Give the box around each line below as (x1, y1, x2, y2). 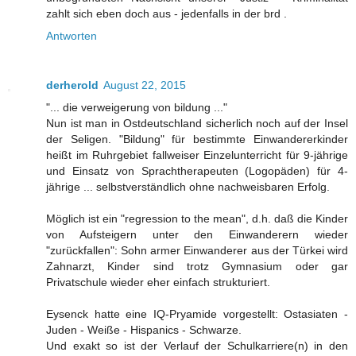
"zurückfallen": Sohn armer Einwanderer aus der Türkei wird (46, 244, 348, 257)
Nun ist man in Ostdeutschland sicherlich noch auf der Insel (46, 117, 348, 130)
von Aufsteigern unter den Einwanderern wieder (46, 228, 348, 242)
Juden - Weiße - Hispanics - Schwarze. (46, 323, 242, 337)
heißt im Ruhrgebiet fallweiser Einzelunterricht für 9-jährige (46, 149, 348, 162)
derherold (46, 79, 99, 92)
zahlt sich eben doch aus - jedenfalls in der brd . (46, 7, 287, 21)
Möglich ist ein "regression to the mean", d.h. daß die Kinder (46, 212, 348, 226)
